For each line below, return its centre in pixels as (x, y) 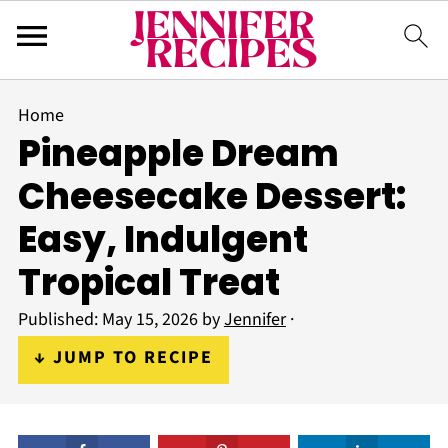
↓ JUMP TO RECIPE (123, 357)
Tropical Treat (148, 282)
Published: (59, 319)
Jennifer (254, 319)
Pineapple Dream (178, 153)
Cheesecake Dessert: (211, 196)
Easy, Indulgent (162, 239)
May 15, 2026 (149, 319)
